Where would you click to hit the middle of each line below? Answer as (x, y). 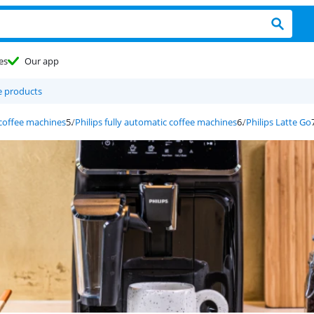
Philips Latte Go (279, 122)
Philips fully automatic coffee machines (156, 122)
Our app (42, 61)
